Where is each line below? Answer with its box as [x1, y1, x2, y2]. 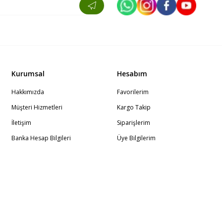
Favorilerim [117, 87, 149, 96]
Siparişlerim [117, 118, 150, 127]
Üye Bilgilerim [117, 133, 156, 142]
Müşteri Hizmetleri [11, 103, 62, 111]
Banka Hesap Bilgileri [11, 133, 71, 142]
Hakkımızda [11, 87, 44, 96]
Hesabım [117, 68, 147, 78]
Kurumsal [11, 68, 45, 78]
